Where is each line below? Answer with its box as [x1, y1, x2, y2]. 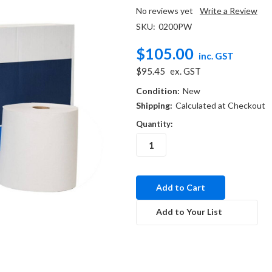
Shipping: [136, 100, 172, 110]
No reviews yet [136, 5, 193, 16]
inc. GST [198, 50, 234, 61]
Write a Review [199, 5, 257, 16]
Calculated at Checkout [175, 100, 265, 110]
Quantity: [136, 118, 172, 129]
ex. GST [169, 65, 201, 76]
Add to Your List [155, 206, 222, 217]
